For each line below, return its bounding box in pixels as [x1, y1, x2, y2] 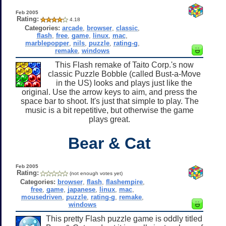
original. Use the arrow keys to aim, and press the [22, 87, 197, 96]
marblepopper [25, 39, 69, 47]
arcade [62, 24, 83, 32]
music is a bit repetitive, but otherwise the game [25, 105, 194, 115]
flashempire [105, 178, 143, 186]
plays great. [89, 115, 130, 124]
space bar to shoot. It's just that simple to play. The [20, 96, 199, 105]
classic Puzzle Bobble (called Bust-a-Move [47, 69, 201, 78]
